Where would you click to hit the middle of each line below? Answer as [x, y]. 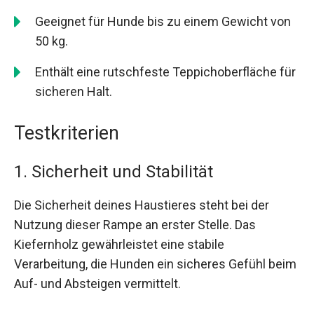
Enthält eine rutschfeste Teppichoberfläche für [165, 72]
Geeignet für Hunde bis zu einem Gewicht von [163, 22]
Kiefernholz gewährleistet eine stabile [119, 245]
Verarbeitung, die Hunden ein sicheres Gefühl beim [155, 264]
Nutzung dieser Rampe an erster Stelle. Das [135, 225]
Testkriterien [67, 134]
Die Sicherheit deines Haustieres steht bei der [142, 205]
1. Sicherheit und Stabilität [114, 172]
